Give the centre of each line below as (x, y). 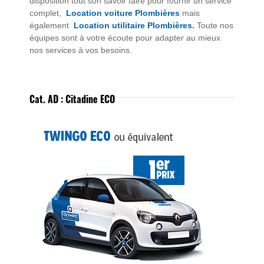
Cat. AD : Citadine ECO (72, 99)
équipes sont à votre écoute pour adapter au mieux (125, 38)
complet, (48, 13)
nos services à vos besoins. (81, 50)
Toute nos (214, 26)
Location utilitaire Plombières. (134, 26)
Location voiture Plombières (123, 13)
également (52, 26)
